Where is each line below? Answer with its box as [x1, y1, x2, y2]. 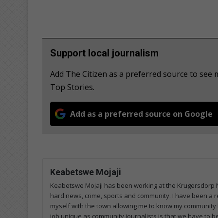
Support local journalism [50, 47, 159, 59]
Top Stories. [50, 82, 94, 93]
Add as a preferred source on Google [70, 109, 213, 120]
